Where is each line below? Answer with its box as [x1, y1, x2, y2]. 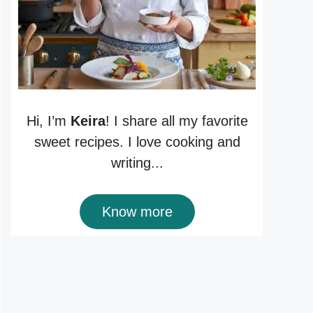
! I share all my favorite [105, 112, 248, 129]
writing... [110, 154, 163, 170]
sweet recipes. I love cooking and [34, 133, 240, 150]
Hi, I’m [26, 112, 71, 129]
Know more [101, 203, 173, 219]
